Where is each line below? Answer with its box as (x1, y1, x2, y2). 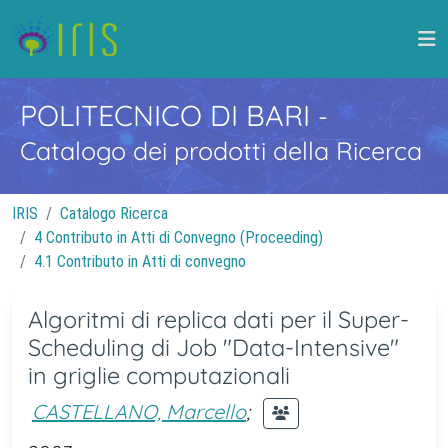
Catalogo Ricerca (60, 204, 168, 223)
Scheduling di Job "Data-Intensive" (28, 333, 399, 362)
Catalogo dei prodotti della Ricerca (20, 135, 422, 166)
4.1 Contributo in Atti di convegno (34, 252, 246, 271)
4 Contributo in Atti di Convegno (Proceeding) (34, 228, 323, 247)
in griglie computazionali (28, 361, 290, 390)
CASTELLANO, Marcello (32, 398, 246, 424)
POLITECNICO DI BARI (20, 97, 318, 133)
